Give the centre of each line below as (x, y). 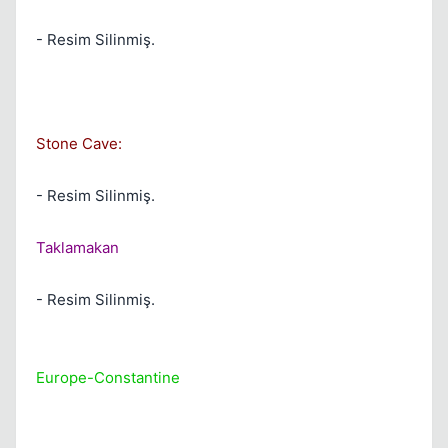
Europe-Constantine (108, 377)
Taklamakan (77, 247)
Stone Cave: (79, 143)
